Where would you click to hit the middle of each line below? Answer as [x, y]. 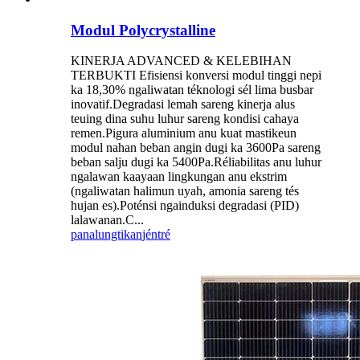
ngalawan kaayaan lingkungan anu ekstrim [179, 177]
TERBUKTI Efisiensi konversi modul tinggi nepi [196, 76]
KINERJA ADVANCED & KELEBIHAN [181, 61]
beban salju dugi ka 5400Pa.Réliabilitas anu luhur [196, 162]
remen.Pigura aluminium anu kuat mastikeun [184, 133]
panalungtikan [106, 235]
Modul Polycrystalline [143, 30]
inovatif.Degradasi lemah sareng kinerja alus [183, 104]
